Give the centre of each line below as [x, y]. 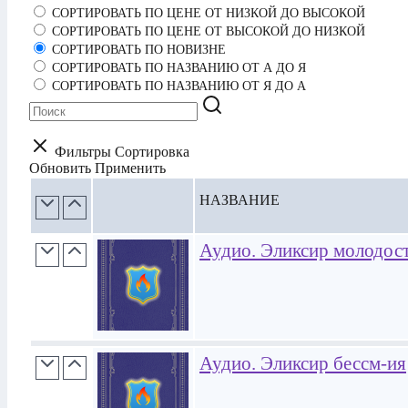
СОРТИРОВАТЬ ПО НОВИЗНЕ [137, 49]
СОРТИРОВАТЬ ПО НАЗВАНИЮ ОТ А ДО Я [177, 67]
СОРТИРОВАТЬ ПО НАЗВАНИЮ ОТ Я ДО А [177, 86]
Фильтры [85, 151]
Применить [130, 168]
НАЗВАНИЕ [240, 199]
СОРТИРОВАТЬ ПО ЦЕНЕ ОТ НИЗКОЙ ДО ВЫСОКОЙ [207, 13]
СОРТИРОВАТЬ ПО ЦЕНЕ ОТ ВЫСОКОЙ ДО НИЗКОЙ [207, 31]
